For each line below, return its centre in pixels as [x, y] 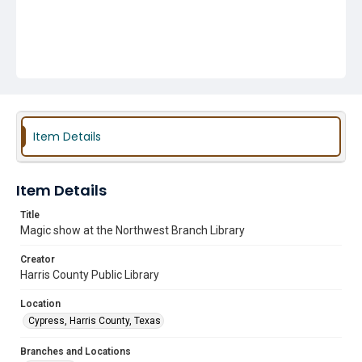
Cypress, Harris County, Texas [95, 321]
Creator [38, 259]
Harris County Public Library [90, 275]
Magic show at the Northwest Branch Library [133, 230]
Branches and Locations [76, 351]
